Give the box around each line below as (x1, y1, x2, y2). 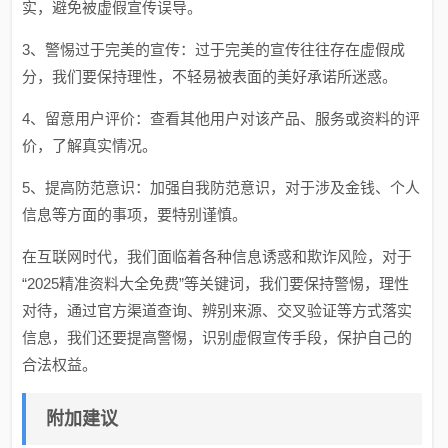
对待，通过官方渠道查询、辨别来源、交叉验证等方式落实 (22, 302, 413, 319)
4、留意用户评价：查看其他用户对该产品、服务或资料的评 (22, 110, 421, 127)
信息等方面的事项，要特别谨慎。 (22, 206, 248, 223)
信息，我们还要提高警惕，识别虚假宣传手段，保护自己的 (22, 329, 413, 346)
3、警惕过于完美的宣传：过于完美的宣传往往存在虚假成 (22, 41, 406, 58)
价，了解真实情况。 (22, 137, 158, 154)
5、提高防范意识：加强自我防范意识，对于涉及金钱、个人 (22, 179, 421, 196)
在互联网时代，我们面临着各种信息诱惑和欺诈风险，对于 (22, 248, 413, 265)
